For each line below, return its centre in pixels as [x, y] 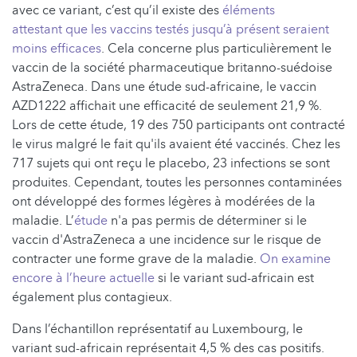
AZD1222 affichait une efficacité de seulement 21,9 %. [167, 106]
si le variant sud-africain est [234, 279]
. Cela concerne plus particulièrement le [216, 49]
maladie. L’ [43, 221]
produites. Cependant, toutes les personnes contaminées [177, 183]
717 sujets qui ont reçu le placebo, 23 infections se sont [171, 164]
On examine [295, 259]
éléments [249, 11]
